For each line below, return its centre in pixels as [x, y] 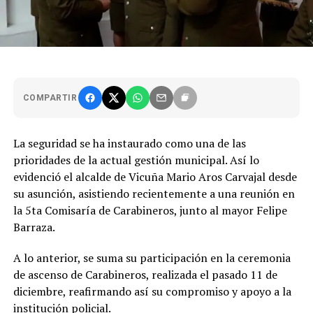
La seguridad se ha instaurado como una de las [129, 144]
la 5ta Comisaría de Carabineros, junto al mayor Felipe [150, 211]
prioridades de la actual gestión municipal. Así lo [136, 160]
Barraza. [34, 227]
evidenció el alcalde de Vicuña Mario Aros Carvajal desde [155, 177]
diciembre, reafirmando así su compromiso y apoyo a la [152, 292]
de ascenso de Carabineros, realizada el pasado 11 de [145, 275]
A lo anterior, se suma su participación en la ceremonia [152, 258]
